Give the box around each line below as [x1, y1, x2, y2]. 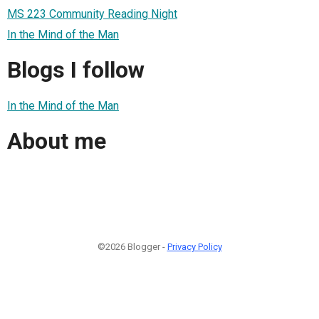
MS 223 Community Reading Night [7, 6, 177, 21]
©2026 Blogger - [97, 241, 167, 252]
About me [7, 127, 106, 155]
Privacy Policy [167, 241, 222, 252]
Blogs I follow [7, 56, 145, 84]
